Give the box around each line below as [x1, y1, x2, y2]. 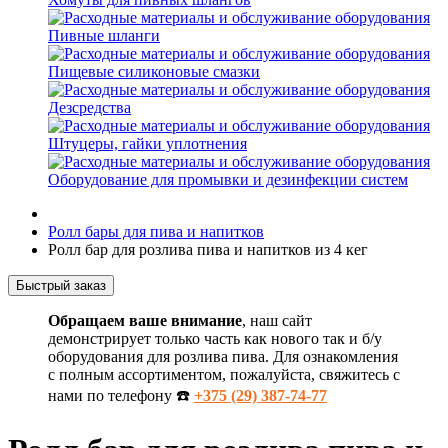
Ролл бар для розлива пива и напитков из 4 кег [48, 241, 368, 258]
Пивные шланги [48, 27, 160, 44]
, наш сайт [242, 312, 312, 329]
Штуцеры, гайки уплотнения [48, 135, 247, 152]
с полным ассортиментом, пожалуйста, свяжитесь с [48, 366, 400, 383]
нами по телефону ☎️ [48, 387, 194, 404]
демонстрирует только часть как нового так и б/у [48, 330, 382, 347]
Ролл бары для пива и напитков [48, 223, 264, 240]
